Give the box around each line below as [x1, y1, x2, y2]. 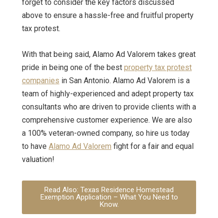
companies [22, 76, 59, 85]
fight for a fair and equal [111, 142, 194, 151]
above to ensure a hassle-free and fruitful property [22, 11, 194, 20]
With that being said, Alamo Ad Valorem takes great [22, 50, 196, 59]
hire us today [144, 128, 190, 138]
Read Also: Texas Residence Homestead [44, 185, 174, 194]
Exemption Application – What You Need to [40, 193, 178, 201]
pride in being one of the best [22, 63, 124, 72]
